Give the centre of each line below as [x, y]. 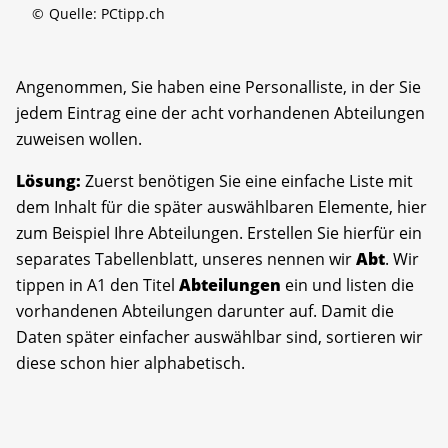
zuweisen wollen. [79, 138]
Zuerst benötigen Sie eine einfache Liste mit [247, 180]
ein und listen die [347, 284]
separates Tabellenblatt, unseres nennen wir [186, 258]
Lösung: [48, 180]
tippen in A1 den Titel [97, 284]
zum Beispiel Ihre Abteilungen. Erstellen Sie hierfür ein [219, 232]
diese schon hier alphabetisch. [130, 362]
